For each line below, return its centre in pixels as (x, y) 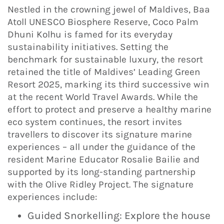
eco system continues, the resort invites (95, 122)
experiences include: (52, 197)
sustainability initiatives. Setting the (88, 47)
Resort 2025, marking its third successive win (108, 85)
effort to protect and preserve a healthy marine (109, 110)
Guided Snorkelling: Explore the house (119, 215)
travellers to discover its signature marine (100, 135)
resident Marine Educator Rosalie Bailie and (103, 160)
